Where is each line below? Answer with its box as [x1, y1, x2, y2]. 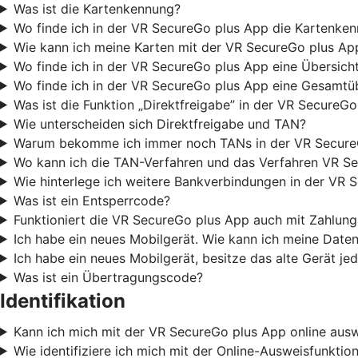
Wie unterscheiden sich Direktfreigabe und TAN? [13, 115, 306, 132]
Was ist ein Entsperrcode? [13, 192, 170, 209]
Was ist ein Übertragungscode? [13, 268, 203, 285]
